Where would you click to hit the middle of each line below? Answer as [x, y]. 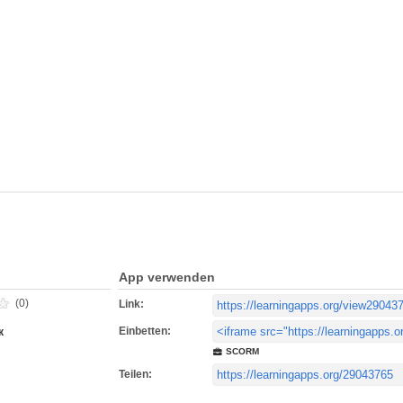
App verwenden [167, 277]
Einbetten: [145, 331]
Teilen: [135, 374]
